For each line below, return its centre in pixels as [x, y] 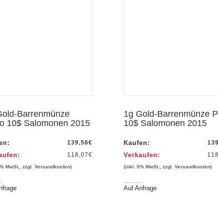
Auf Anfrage [140, 188]
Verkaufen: [142, 155]
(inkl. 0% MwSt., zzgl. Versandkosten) [168, 167]
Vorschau [57, 17]
